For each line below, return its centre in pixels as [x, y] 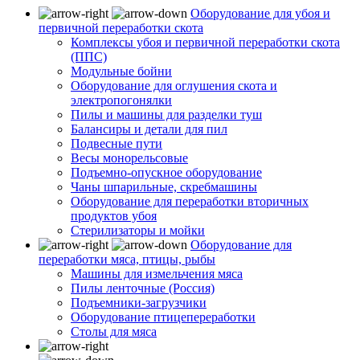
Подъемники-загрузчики [139, 302]
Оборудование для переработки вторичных [190, 201]
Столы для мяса [114, 331]
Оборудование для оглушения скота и [174, 85]
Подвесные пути [117, 143]
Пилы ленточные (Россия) [143, 288]
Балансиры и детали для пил [149, 129]
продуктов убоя [114, 215]
